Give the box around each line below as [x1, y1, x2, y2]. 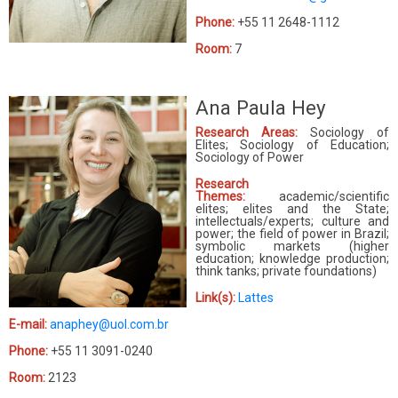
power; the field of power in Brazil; [195, 226, 389, 241]
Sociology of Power [195, 149, 304, 164]
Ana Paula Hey [195, 95, 326, 119]
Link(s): [195, 290, 235, 305]
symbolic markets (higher [195, 238, 389, 253]
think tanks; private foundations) [195, 263, 377, 278]
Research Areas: [195, 124, 298, 139]
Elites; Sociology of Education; [195, 137, 389, 152]
